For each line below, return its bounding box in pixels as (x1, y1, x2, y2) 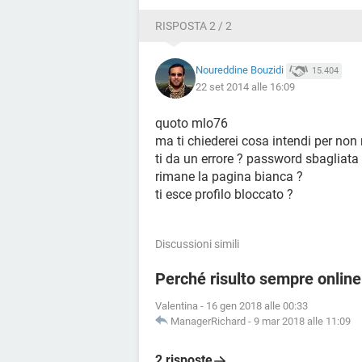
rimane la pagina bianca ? (155, 169, 303, 184)
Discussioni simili (155, 238, 239, 250)
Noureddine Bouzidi (196, 64, 284, 77)
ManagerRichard (170, 315, 246, 327)
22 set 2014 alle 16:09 (196, 80, 295, 93)
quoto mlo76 (155, 116, 228, 131)
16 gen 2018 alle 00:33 (206, 300, 308, 312)
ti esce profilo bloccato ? (155, 187, 293, 202)
